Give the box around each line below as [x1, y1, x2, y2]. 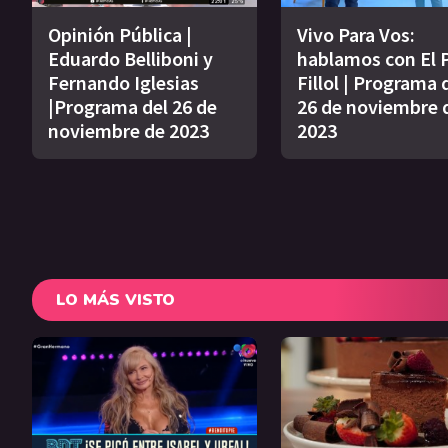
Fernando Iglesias [48, 69, 199, 95]
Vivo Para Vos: [296, 21, 415, 47]
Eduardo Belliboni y [48, 45, 213, 71]
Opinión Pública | [48, 21, 192, 47]
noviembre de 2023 [48, 117, 209, 143]
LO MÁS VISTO [56, 288, 175, 311]
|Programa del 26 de [48, 93, 217, 119]
